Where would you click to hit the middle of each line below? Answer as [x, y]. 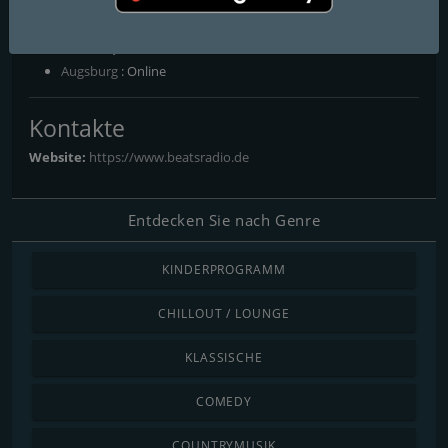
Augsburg [89, 70]
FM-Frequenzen [112, 39]
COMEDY [224, 401]
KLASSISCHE [224, 357]
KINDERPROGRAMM [224, 269]
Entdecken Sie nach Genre [224, 219]
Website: [59, 156]
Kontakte [77, 127]
